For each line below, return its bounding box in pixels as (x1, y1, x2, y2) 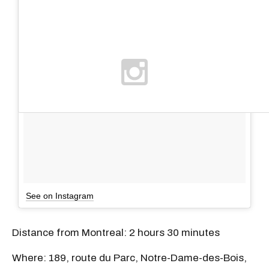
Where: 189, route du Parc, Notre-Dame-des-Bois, (12, 252, 247, 264)
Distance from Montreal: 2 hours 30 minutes (12, 226, 220, 238)
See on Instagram (26, 190, 94, 201)
